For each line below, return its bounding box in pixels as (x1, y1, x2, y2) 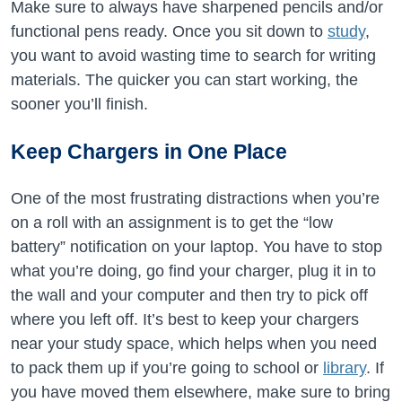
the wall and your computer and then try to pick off (11, 286, 368, 304)
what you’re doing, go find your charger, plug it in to (11, 262, 376, 280)
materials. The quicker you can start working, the (11, 71, 358, 89)
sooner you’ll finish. (11, 95, 148, 113)
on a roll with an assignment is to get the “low (11, 214, 333, 232)
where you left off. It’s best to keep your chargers (11, 310, 359, 328)
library (323, 359, 366, 377)
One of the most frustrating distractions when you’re (11, 189, 380, 207)
